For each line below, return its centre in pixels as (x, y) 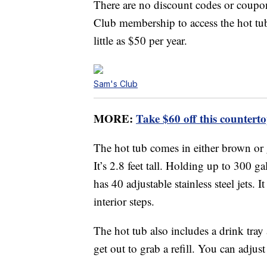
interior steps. (124, 201)
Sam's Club (116, 84)
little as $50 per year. (140, 41)
